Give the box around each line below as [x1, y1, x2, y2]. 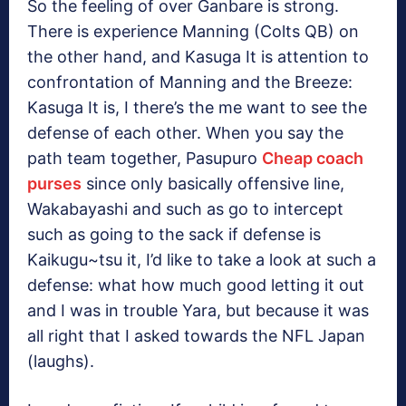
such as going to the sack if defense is [27, 225, 321, 245]
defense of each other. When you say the [27, 123, 343, 143]
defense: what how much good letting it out [27, 275, 364, 295]
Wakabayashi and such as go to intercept [27, 199, 343, 219]
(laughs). [27, 352, 94, 372]
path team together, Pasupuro [27, 149, 262, 169]
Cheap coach [262, 149, 363, 169]
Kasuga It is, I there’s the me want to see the [27, 98, 367, 118]
